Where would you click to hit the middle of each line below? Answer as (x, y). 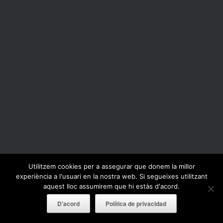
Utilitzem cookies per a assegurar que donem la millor (111, 166)
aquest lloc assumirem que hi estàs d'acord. (111, 186)
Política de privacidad (136, 204)
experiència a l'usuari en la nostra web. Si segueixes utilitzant (111, 176)
